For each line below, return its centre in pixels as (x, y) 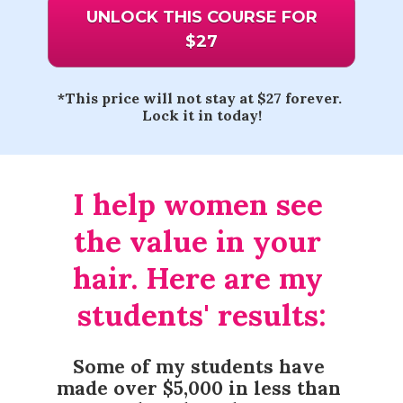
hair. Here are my (197, 278)
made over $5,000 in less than (199, 389)
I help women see (197, 205)
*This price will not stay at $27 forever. (200, 98)
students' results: (201, 315)
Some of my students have (199, 367)
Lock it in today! (201, 115)
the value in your (197, 242)
